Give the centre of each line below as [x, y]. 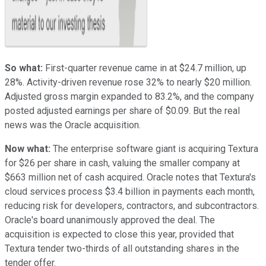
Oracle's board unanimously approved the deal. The [110, 220]
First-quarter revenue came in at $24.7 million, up [145, 68]
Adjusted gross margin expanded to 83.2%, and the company [129, 96]
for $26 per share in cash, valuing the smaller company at [122, 163]
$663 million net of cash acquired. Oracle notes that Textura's [130, 177]
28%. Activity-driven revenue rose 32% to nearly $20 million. [128, 82]
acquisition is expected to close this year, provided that [119, 234]
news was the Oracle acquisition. [73, 125]
